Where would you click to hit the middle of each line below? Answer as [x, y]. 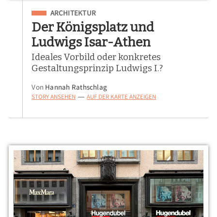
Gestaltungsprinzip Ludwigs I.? [97, 68]
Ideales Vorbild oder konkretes [96, 57]
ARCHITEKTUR [73, 13]
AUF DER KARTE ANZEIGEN [122, 96]
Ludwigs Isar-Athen [91, 42]
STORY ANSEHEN [54, 96]
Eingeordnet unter [63, 12]
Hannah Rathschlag [76, 87]
